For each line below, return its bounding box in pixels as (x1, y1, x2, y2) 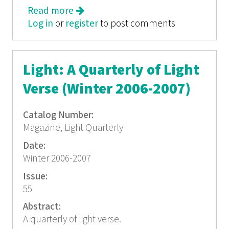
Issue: (22, 170, 50, 183)
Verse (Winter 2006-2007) (22, 80, 191, 99)
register (65, 17, 99, 30)
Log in (28, 17, 54, 30)
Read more (28, 5, 74, 17)
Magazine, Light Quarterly (22, 122, 123, 135)
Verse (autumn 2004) (74, 17, 162, 30)
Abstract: (22, 200, 63, 214)
